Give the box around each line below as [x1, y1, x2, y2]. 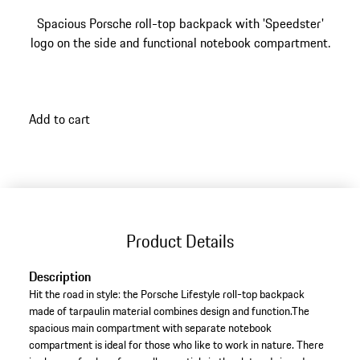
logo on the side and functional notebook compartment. [30, 33, 330, 52]
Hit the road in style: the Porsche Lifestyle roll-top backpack [28, 285, 305, 304]
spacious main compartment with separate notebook [28, 319, 272, 337]
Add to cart [28, 108, 90, 129]
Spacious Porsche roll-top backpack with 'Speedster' [36, 14, 324, 33]
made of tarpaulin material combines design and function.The [28, 302, 309, 321]
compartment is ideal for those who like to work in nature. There [28, 336, 324, 354]
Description [28, 267, 91, 287]
